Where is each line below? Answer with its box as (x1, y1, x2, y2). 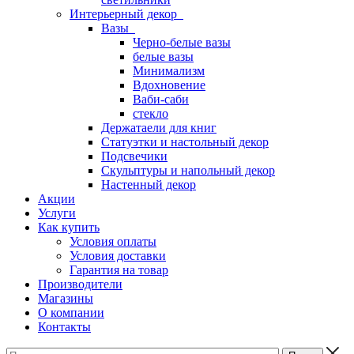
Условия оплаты (70, 235, 156, 248)
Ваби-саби (133, 92, 189, 106)
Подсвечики (101, 149, 168, 163)
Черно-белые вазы (133, 36, 231, 49)
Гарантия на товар (70, 263, 168, 277)
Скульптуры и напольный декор (101, 164, 275, 177)
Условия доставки (70, 249, 166, 262)
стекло (133, 107, 168, 120)
